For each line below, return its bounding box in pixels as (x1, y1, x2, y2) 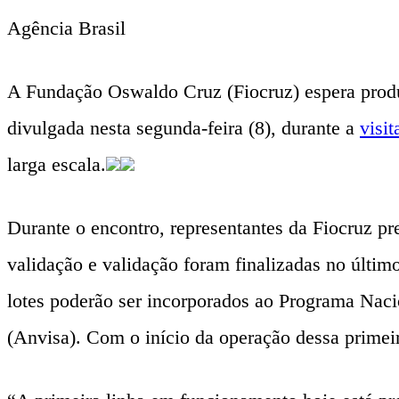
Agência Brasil (7, 16, 126, 39)
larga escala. (7, 152, 106, 175)
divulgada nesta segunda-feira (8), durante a (7, 116, 360, 139)
